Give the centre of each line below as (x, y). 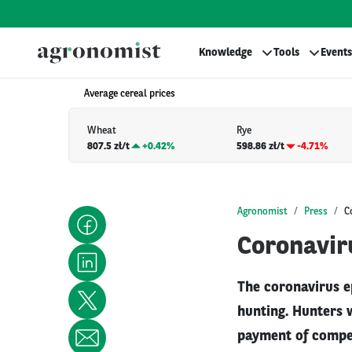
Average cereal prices (130, 94)
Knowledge (225, 53)
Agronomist (262, 211)
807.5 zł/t (108, 146)
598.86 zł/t (261, 146)
